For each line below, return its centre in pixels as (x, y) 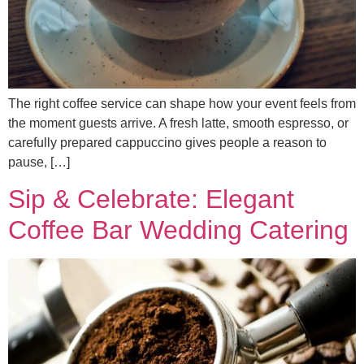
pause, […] (39, 162)
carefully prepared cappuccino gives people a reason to (167, 143)
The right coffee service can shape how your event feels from (182, 104)
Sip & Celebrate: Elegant (151, 199)
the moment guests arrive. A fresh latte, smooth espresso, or (178, 123)
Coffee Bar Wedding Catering (178, 230)
